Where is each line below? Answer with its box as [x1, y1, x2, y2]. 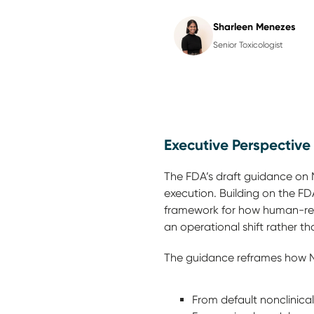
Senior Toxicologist [213, 39, 283, 50]
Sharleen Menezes [213, 20, 296, 33]
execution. [164, 186, 219, 200]
